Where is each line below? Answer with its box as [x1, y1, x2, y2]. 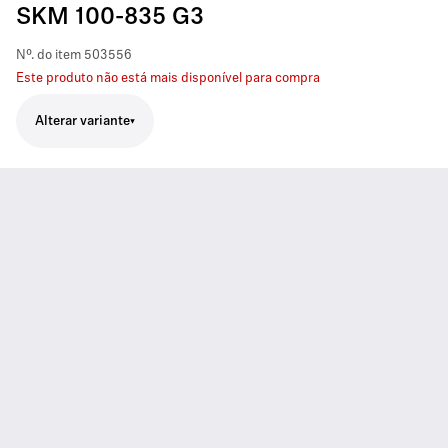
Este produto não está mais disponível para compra [16, 72, 320, 85]
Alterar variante [35, 114, 130, 128]
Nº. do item [16, 49, 81, 62]
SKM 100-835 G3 [16, 6, 204, 30]
